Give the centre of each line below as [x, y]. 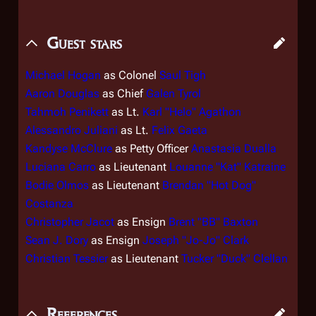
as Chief [123, 93]
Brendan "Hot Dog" [209, 185]
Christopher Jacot [70, 222]
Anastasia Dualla [234, 148]
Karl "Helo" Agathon [192, 112]
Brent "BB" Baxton [213, 222]
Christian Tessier [67, 259]
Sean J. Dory [57, 240]
